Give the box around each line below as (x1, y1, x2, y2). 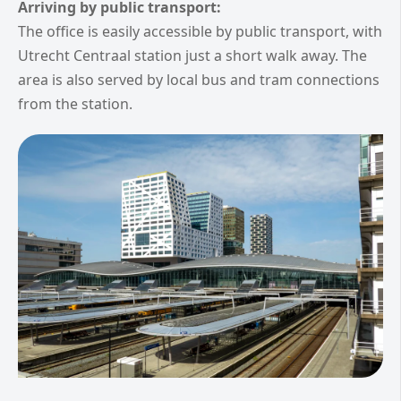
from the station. (18, 93, 132, 114)
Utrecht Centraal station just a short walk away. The (18, 45, 367, 65)
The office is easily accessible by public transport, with (18, 21, 382, 41)
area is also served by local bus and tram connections (18, 69, 380, 90)
